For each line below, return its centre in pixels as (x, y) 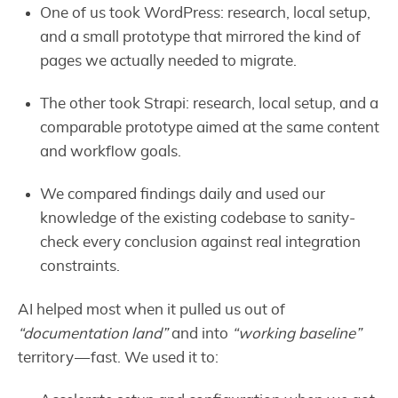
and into (200, 333)
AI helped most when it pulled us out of (151, 309)
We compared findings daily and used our (183, 195)
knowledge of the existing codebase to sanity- (198, 219)
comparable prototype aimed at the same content (210, 128)
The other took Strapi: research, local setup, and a (210, 104)
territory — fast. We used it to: (118, 357)
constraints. (80, 267)
